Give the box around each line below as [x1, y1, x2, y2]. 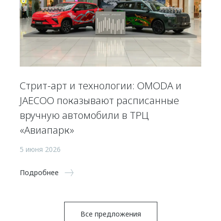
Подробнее [20, 167, 59, 177]
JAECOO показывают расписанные [20, 93, 179, 107]
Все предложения [80, 209, 141, 219]
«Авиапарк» [20, 123, 74, 137]
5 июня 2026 [20, 144, 61, 154]
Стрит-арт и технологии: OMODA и [20, 78, 182, 92]
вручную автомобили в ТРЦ [20, 108, 149, 122]
